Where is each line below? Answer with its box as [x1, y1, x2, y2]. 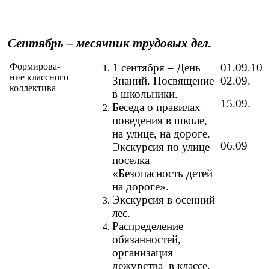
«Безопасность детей [112, 167, 213, 180]
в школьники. [112, 88, 178, 101]
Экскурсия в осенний [112, 193, 215, 207]
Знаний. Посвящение [112, 74, 214, 88]
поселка [112, 154, 150, 167]
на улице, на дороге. [112, 127, 210, 141]
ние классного [10, 72, 69, 83]
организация [112, 246, 173, 259]
